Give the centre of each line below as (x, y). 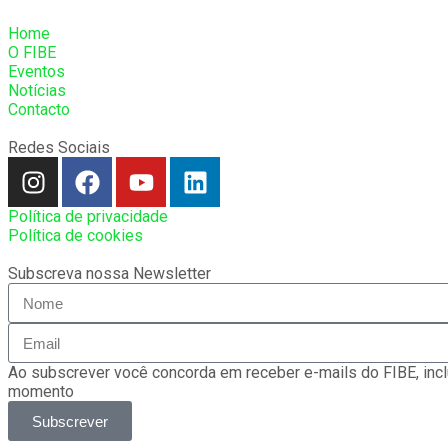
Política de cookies (75, 236)
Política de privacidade (88, 217)
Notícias (37, 91)
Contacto (39, 110)
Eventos (36, 72)
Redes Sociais (59, 148)
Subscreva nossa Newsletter (109, 274)
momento (41, 392)
